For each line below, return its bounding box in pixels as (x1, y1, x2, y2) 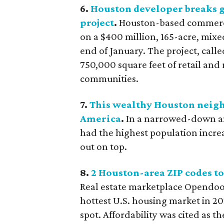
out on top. (80, 140, 127, 152)
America (80, 112, 121, 124)
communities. (80, 72, 139, 84)
